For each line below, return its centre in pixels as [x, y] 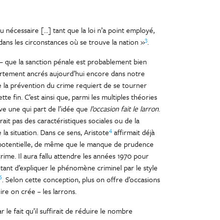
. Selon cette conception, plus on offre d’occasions [81, 179]
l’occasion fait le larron [124, 109]
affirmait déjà [133, 132]
